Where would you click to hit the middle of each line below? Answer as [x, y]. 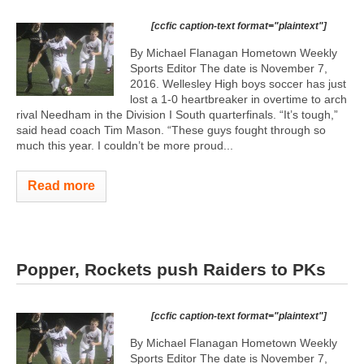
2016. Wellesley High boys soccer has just [238, 84]
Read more [61, 186]
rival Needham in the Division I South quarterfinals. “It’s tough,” [177, 115]
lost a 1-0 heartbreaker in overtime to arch [238, 99]
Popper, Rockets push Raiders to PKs [171, 269]
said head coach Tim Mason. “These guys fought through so [171, 130]
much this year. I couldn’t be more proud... [125, 145]
